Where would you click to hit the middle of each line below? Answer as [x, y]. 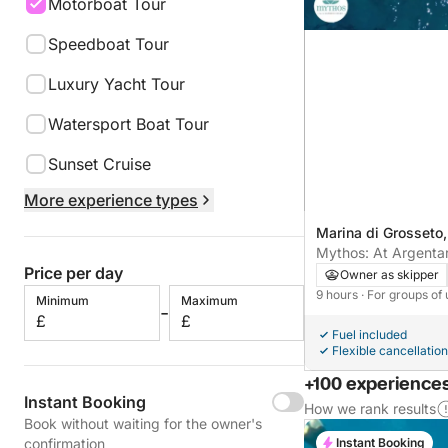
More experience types [111, 200]
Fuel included [369, 334]
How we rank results [370, 408]
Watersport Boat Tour [128, 124]
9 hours [338, 294]
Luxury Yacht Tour [116, 84]
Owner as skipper [389, 274]
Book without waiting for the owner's [143, 423]
